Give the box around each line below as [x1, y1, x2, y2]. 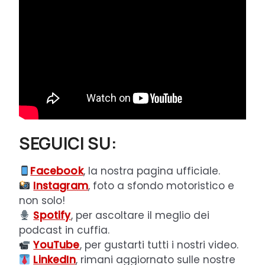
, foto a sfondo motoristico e [88, 179, 234, 193]
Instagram [33, 179, 88, 193]
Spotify [33, 208, 71, 223]
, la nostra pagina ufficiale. [83, 164, 220, 179]
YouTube [33, 238, 80, 253]
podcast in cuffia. [19, 223, 109, 238]
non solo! [19, 193, 65, 208]
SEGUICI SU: [19, 132, 117, 155]
